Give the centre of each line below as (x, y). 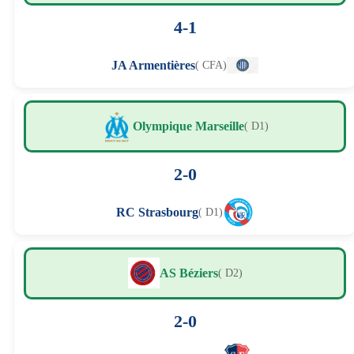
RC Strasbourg (157, 212)
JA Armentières (153, 65)
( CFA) (211, 65)
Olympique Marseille (188, 126)
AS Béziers (188, 273)
